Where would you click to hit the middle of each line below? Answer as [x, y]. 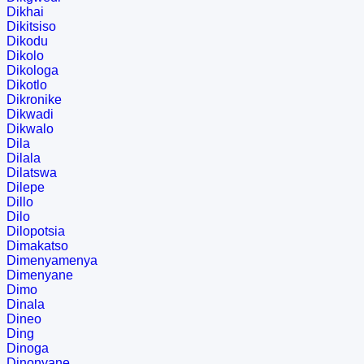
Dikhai [25, 12]
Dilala [24, 158]
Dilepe [26, 188]
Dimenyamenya [52, 261]
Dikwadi [30, 115]
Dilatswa [32, 173]
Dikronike [34, 100]
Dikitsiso [31, 27]
